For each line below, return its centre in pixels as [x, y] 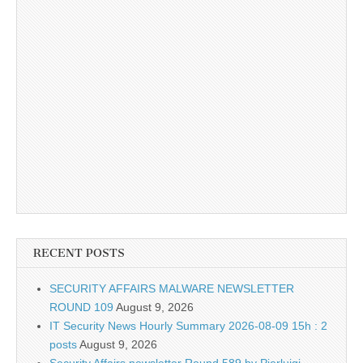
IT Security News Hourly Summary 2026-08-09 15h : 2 [188, 325]
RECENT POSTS [79, 253]
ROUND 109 [81, 307]
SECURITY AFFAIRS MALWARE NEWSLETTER [172, 288]
